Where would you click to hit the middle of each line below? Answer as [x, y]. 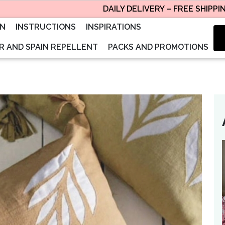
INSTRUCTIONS [46, 27]
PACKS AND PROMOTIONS [158, 47]
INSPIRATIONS [114, 27]
